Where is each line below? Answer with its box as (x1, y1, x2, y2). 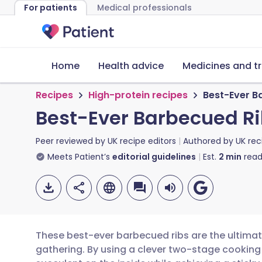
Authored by (183, 135, 236, 147)
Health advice (98, 59, 164, 73)
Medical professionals (97, 2, 192, 13)
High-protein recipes (88, 88, 188, 102)
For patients (24, 2, 77, 13)
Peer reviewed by (36, 135, 108, 147)
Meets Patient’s (47, 151, 110, 163)
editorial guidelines (112, 151, 196, 163)
